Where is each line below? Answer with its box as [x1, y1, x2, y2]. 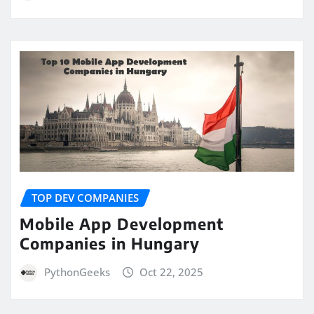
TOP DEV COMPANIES [32, 191, 139, 205]
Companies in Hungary [20, 233, 200, 253]
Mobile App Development [20, 213, 224, 233]
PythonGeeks [43, 264, 110, 279]
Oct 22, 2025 [139, 264, 204, 279]
